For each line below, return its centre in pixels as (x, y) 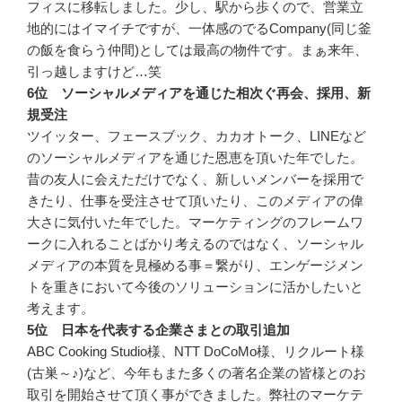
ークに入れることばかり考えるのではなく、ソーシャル (195, 243)
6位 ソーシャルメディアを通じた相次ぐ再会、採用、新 (199, 92)
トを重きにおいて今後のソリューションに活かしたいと (195, 286)
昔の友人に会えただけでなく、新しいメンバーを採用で (195, 179)
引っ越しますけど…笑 (94, 71)
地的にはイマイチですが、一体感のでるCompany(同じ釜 (199, 28)
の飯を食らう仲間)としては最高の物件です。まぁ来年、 (197, 49)
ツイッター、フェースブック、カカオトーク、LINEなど (197, 135)
